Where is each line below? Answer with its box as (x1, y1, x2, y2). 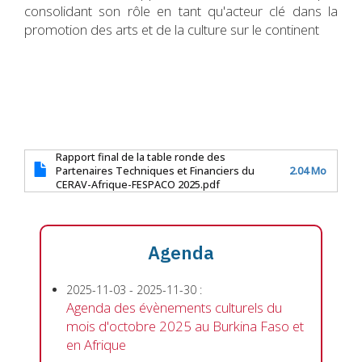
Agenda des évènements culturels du (66, 298, 282, 318)
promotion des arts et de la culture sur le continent (24, 20, 319, 40)
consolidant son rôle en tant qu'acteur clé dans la (24, 2, 338, 21)
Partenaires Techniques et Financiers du (56, 164, 255, 179)
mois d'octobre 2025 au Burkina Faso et (66, 317, 304, 336)
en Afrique (66, 335, 126, 355)
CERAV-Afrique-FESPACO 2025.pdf (56, 178, 220, 192)
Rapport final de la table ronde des (56, 150, 225, 165)
